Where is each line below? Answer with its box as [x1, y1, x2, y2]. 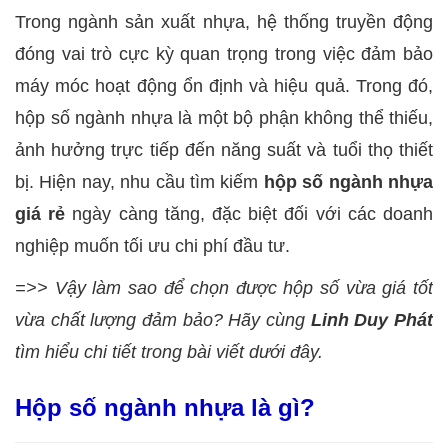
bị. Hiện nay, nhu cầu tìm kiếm [15, 172, 264, 192]
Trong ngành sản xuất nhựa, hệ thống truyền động [15, 12, 433, 32]
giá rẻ [15, 204, 66, 224]
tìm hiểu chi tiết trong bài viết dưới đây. [15, 342, 323, 362]
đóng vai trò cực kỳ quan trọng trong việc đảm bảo [15, 44, 433, 64]
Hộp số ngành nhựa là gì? [15, 394, 315, 421]
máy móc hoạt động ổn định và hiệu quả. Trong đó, [15, 76, 433, 96]
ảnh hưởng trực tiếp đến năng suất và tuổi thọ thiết [15, 140, 433, 160]
